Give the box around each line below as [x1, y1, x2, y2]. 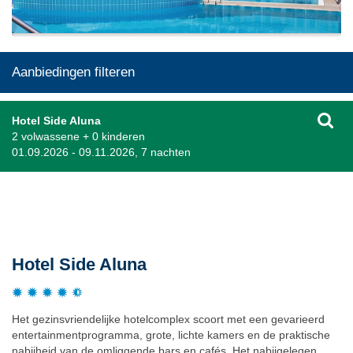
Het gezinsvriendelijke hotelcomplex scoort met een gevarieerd [12, 312, 325, 325]
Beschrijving [12, 199, 86, 217]
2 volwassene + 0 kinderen [12, 129, 145, 143]
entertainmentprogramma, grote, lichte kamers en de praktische [12, 328, 330, 341]
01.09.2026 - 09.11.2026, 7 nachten [12, 145, 191, 158]
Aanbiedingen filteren [12, 64, 135, 80]
